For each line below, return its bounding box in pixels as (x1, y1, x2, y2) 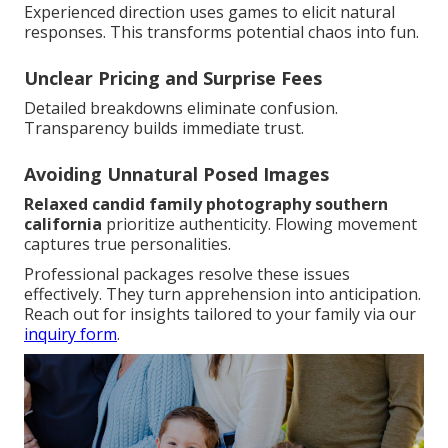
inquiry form (24, 323, 117, 346)
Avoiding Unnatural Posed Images (24, 162, 329, 187)
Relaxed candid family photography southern (24, 193, 388, 216)
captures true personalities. (24, 233, 231, 256)
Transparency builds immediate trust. (24, 117, 304, 140)
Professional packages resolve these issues (24, 263, 350, 286)
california (24, 213, 102, 236)
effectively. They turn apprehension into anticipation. (24, 283, 421, 306)
